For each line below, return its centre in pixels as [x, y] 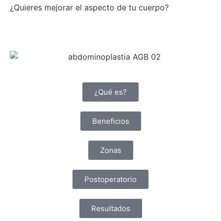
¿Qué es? [110, 92]
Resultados [110, 208]
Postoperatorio [110, 179]
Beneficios [110, 121]
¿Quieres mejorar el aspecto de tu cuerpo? [89, 7]
